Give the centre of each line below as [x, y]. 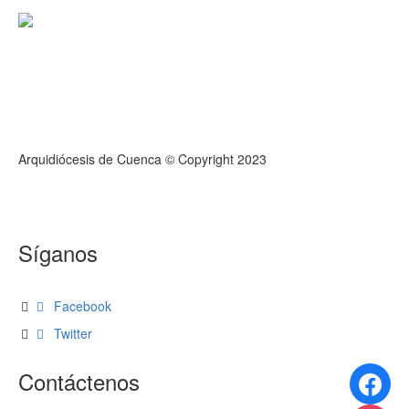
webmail [57, 186]
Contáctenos [79, 381]
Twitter [73, 333]
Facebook [82, 305]
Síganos [58, 252]
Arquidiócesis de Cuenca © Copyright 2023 [143, 158]
